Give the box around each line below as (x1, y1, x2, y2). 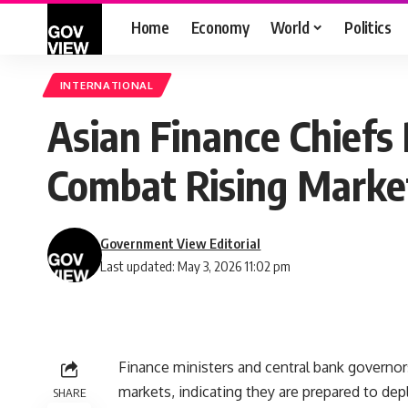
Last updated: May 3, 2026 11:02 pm (100, 258, 291, 275)
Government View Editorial (100, 235, 261, 252)
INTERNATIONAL (59, 78, 154, 93)
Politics (344, 16, 392, 37)
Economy (190, 16, 250, 37)
